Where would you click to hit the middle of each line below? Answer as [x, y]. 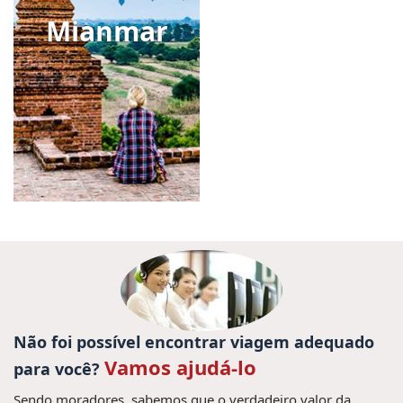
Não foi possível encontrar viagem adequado [194, 342]
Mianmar [107, 31]
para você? [59, 369]
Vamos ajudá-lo [180, 367]
